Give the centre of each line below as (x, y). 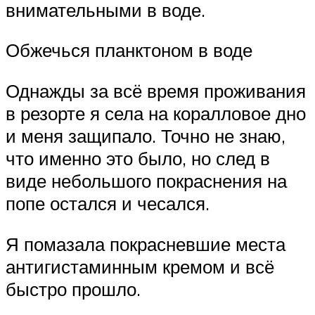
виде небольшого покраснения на (146, 180)
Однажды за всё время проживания (156, 90)
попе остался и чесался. (108, 203)
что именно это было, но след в (138, 158)
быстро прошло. (73, 289)
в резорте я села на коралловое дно (156, 113)
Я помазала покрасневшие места (146, 244)
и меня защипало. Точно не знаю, (146, 135)
